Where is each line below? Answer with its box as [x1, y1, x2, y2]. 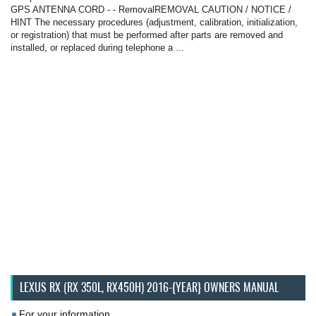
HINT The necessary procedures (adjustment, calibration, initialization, [11, 17, 298, 28]
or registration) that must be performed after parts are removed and [11, 30, 283, 41]
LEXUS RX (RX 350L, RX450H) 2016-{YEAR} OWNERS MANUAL [20, 280, 279, 296]
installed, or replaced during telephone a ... [11, 42, 184, 54]
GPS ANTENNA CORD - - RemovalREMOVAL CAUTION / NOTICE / [11, 4, 291, 16]
